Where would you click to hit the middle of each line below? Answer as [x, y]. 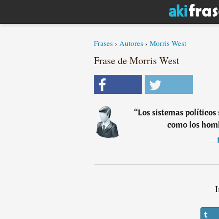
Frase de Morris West [137, 60]
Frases [103, 43]
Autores [131, 43]
